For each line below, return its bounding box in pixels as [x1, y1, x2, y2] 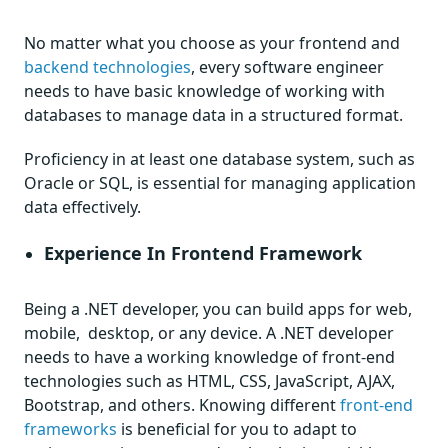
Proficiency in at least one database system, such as [24, 148, 415, 170]
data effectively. [24, 196, 141, 218]
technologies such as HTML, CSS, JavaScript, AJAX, [24, 370, 395, 392]
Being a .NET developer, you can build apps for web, [24, 298, 412, 320]
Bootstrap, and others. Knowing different [24, 394, 340, 416]
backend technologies [24, 56, 191, 78]
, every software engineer [191, 56, 384, 78]
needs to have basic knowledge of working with [24, 80, 385, 102]
